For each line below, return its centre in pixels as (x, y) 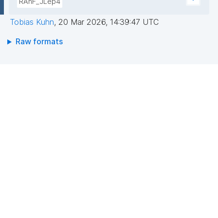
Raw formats (39, 42)
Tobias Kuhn (32, 22)
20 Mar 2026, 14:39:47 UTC (109, 22)
